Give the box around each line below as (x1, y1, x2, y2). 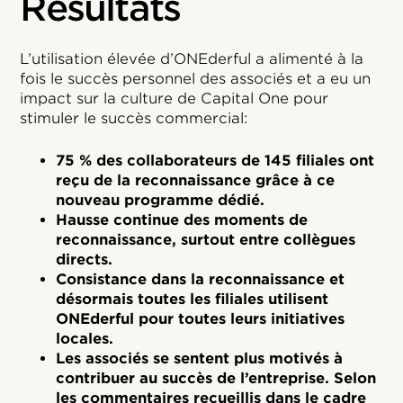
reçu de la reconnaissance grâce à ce (56, 172, 336, 190)
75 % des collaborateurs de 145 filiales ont (56, 152, 375, 170)
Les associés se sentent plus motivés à (56, 350, 344, 368)
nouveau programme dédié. (56, 192, 265, 210)
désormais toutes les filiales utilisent (56, 291, 329, 309)
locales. (56, 330, 114, 348)
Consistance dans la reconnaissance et (56, 271, 345, 289)
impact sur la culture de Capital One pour (20, 90, 329, 108)
